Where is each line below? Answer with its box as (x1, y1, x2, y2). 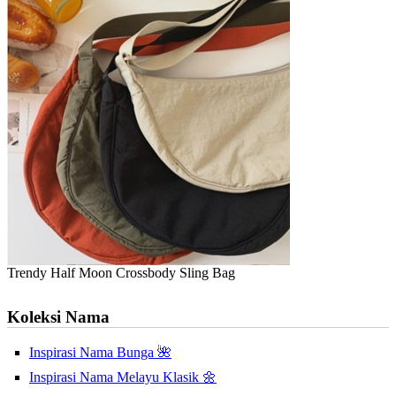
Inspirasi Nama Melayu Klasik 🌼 (29, 369, 217, 385)
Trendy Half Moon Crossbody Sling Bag (7, 265, 235, 281)
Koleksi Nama (7, 308, 110, 327)
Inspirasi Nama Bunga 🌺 (29, 345, 171, 361)
